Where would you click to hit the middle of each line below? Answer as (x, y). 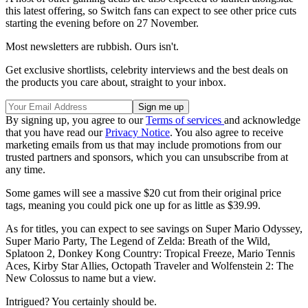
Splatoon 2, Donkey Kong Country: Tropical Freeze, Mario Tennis (150, 254)
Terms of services (185, 120)
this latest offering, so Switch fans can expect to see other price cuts (151, 11)
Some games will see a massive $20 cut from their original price (143, 193)
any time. (25, 170)
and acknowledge (262, 120)
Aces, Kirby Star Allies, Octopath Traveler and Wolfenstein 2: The (150, 266)
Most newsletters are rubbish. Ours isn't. (92, 47)
